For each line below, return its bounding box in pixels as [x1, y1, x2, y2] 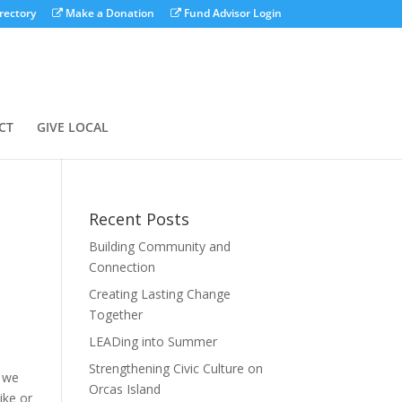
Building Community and [88, 238, 231, 255]
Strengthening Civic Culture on [88, 360, 263, 377]
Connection [88, 258, 155, 275]
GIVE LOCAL [37, 118, 109, 135]
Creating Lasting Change [88, 285, 231, 302]
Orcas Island [88, 380, 161, 398]
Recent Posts [88, 208, 189, 230]
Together [88, 306, 143, 323]
